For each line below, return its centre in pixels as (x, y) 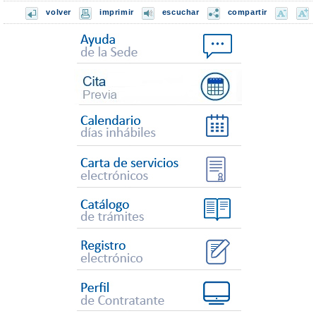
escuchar (181, 12)
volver (59, 12)
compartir (247, 12)
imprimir (116, 12)
